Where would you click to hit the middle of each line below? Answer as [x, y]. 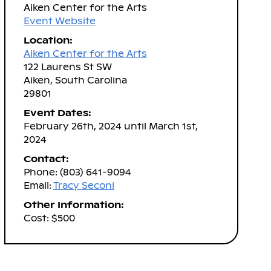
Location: [48, 40]
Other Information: [73, 204]
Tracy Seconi [83, 185]
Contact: [46, 158]
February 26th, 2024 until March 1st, [110, 126]
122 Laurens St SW [67, 67]
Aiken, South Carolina [75, 80]
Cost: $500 [49, 218]
